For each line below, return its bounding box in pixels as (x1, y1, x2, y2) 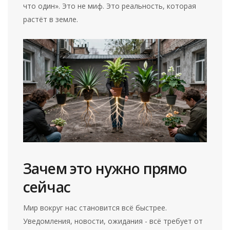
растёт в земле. (23, 14, 79, 25)
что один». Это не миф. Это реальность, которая (23, 1, 197, 11)
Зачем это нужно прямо (23, 158, 187, 178)
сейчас (23, 177, 70, 197)
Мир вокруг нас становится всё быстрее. (23, 202, 167, 213)
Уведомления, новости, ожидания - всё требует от (23, 216, 203, 226)
